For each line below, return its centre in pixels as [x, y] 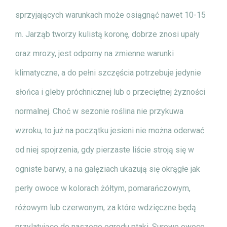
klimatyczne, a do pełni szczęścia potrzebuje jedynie [108, 72]
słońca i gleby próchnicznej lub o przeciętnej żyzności [110, 92]
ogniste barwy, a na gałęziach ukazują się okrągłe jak [108, 169]
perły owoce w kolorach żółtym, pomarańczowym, [103, 188]
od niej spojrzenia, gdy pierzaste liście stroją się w [105, 149]
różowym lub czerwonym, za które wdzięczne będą [106, 207]
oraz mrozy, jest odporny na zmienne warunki [94, 53]
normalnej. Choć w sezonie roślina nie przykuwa [99, 111]
